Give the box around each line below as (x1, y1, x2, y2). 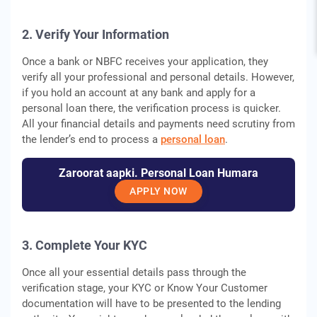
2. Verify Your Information (22, 27, 169, 42)
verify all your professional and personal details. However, (22, 71, 294, 83)
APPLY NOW (129, 185, 188, 197)
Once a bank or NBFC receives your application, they (22, 55, 268, 68)
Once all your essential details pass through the (22, 266, 246, 279)
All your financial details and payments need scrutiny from (22, 117, 295, 130)
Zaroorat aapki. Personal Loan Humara (59, 166, 258, 180)
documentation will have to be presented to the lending (22, 297, 281, 310)
